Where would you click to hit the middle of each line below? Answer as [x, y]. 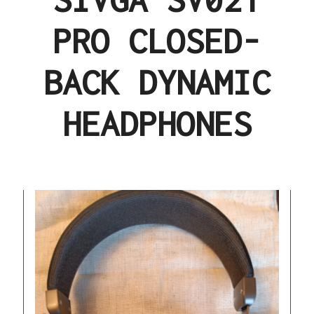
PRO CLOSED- [157, 41]
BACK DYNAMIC [157, 82]
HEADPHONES [157, 123]
